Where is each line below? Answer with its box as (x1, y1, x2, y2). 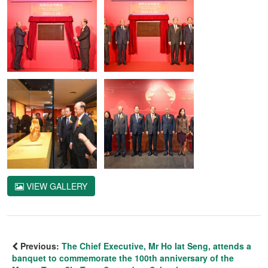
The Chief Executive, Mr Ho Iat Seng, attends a (62, 240, 251, 252)
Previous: (18, 240, 62, 252)
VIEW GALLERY (24, 180, 87, 193)
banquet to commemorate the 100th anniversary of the (12, 252, 234, 264)
